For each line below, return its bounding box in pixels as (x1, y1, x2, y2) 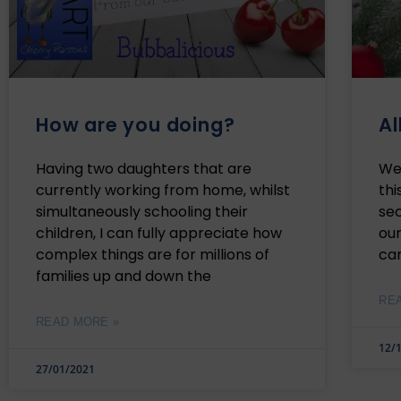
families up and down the (36, 265, 211, 286)
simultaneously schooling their (36, 200, 248, 222)
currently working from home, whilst (36, 179, 290, 200)
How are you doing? (36, 111, 235, 138)
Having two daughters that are (36, 158, 252, 179)
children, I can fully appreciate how (36, 222, 282, 243)
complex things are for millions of (36, 243, 269, 265)
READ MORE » (36, 314, 120, 328)
